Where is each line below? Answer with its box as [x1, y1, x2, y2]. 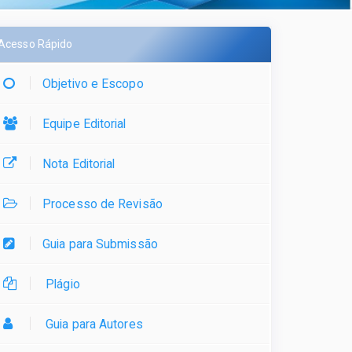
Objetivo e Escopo [42, 76, 144, 92]
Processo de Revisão [42, 196, 163, 212]
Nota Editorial [42, 156, 115, 172]
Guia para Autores [42, 317, 143, 332]
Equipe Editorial [42, 116, 126, 132]
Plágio [42, 277, 80, 292]
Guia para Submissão [42, 236, 158, 252]
